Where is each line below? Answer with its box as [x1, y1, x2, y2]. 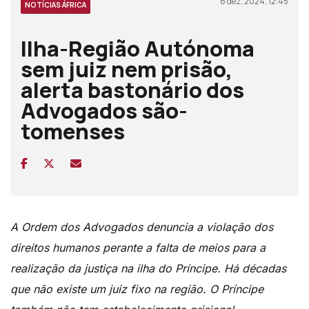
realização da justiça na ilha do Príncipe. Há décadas [10, 261, 286, 276]
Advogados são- [21, 96, 188, 126]
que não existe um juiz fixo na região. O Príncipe [10, 282, 263, 297]
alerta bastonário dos [21, 75, 244, 105]
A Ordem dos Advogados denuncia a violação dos [10, 220, 273, 235]
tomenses [21, 117, 125, 146]
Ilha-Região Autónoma [21, 34, 255, 63]
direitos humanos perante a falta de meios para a [10, 241, 266, 255]
